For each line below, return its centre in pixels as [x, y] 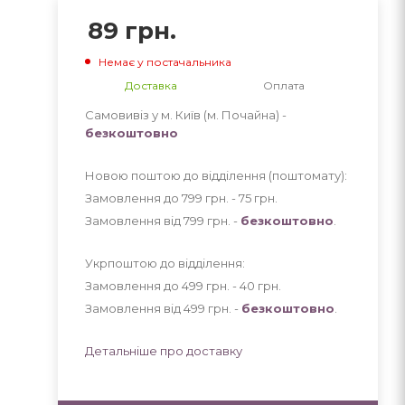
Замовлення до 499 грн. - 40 [171, 285]
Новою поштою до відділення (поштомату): [216, 175]
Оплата [284, 85]
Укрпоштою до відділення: [165, 263]
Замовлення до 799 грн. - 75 [169, 198]
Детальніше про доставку [163, 350]
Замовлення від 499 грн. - [163, 308]
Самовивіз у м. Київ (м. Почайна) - [185, 114]
